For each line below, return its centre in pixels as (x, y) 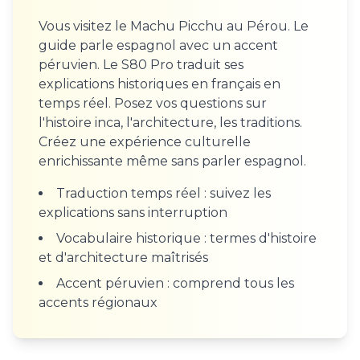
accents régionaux (98, 303)
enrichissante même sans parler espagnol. (172, 161)
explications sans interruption (133, 213)
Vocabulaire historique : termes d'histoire (186, 238)
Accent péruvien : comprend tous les (175, 283)
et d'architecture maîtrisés (123, 258)
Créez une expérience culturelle (145, 142)
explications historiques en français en (160, 84)
